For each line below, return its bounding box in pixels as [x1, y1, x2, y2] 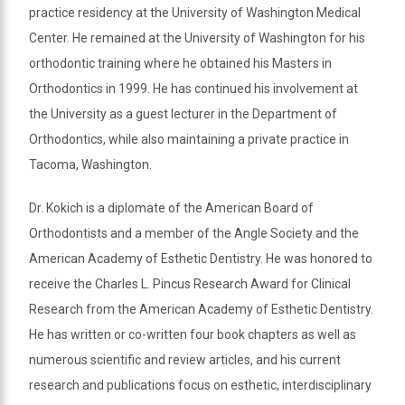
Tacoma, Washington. [29, 156, 152, 172]
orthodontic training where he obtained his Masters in [29, 55, 332, 71]
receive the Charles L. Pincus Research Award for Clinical [29, 276, 351, 291]
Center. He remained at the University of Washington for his [29, 30, 365, 45]
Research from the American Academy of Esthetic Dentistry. [29, 301, 373, 316]
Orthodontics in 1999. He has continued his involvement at [29, 80, 358, 96]
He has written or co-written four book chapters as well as [29, 326, 356, 342]
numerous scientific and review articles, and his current [29, 352, 341, 367]
